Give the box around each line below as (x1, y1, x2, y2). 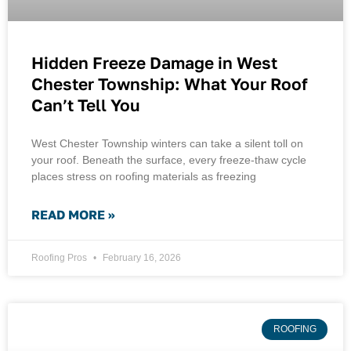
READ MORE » (31, 207, 115, 223)
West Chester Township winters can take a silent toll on (31, 137, 303, 150)
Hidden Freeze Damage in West (31, 52, 277, 74)
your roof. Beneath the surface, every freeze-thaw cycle (31, 154, 306, 167)
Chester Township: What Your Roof (31, 74, 308, 95)
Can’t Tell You (31, 95, 140, 116)
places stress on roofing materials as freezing (31, 170, 256, 183)
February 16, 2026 (100, 252, 181, 264)
